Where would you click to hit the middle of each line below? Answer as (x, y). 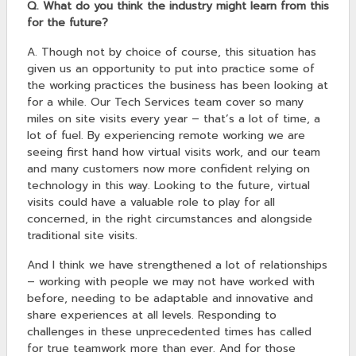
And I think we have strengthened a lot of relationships (177, 265)
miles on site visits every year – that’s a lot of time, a (174, 119)
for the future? (68, 23)
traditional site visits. (82, 236)
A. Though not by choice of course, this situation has (172, 52)
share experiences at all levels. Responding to (152, 315)
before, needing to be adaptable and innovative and (170, 299)
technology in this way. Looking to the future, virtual (168, 186)
